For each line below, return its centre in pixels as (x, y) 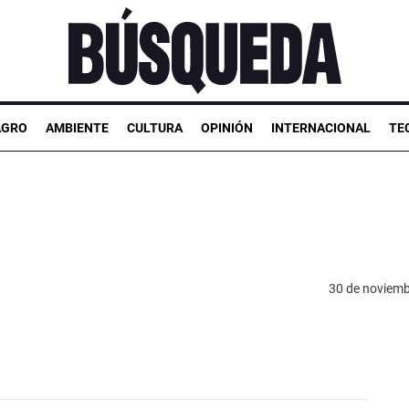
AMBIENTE (77, 127)
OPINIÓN (227, 127)
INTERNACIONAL (321, 127)
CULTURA (155, 127)
